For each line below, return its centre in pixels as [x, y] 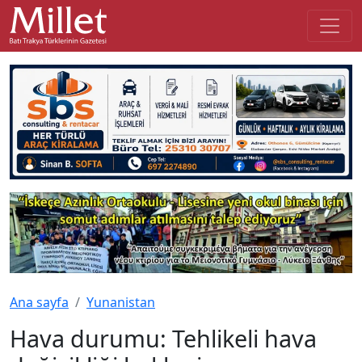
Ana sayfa [39, 302]
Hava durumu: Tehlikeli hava [163, 338]
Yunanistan [121, 302]
